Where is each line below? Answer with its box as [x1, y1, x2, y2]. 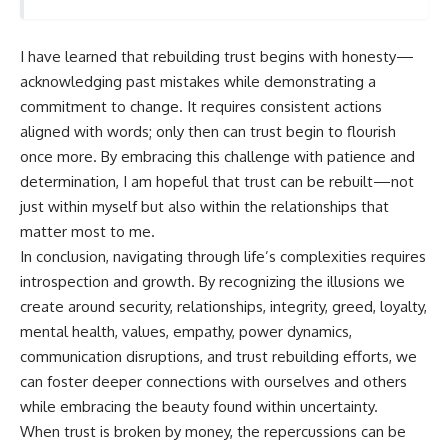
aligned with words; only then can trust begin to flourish [20, 121, 396, 141]
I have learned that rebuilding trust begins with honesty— [20, 46, 414, 66]
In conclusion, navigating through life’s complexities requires [20, 246, 426, 266]
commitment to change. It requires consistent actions [20, 96, 382, 116]
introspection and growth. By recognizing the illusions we [20, 271, 405, 291]
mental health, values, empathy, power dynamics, [20, 321, 352, 341]
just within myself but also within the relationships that [20, 196, 389, 216]
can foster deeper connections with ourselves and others [20, 371, 407, 391]
